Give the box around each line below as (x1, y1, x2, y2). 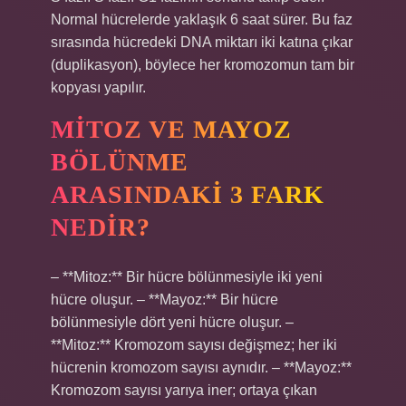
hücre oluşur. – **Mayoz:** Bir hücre (51, 292, 278, 307)
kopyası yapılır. (51, 80, 146, 95)
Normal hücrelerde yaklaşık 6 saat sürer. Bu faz (51, 12, 353, 27)
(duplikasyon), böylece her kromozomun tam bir (51, 57, 354, 72)
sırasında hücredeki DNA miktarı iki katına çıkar (51, 34, 353, 50)
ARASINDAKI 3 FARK (51, 180, 324, 208)
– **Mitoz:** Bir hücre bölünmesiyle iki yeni (51, 269, 323, 285)
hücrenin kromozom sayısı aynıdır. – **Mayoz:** (51, 360, 352, 375)
